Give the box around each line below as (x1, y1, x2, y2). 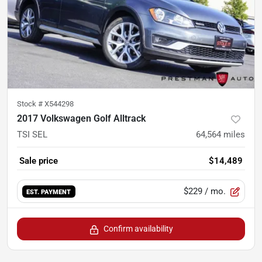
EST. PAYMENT (26, 187, 71, 196)
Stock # (17, 99, 44, 109)
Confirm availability (103, 224, 173, 234)
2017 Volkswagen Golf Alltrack (17, 113, 146, 125)
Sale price (19, 156, 58, 167)
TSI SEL (17, 129, 47, 140)
